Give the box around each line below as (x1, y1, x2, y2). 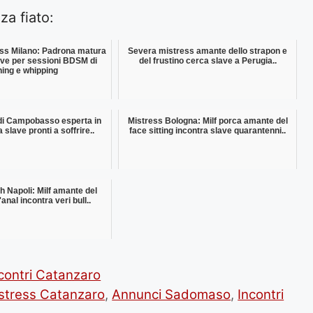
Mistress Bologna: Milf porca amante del (127, 115, 288, 126)
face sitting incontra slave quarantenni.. (129, 125, 286, 136)
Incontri (238, 286, 284, 303)
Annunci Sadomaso (112, 286, 231, 303)
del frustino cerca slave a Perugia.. (138, 55, 277, 66)
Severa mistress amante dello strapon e (128, 45, 287, 56)
